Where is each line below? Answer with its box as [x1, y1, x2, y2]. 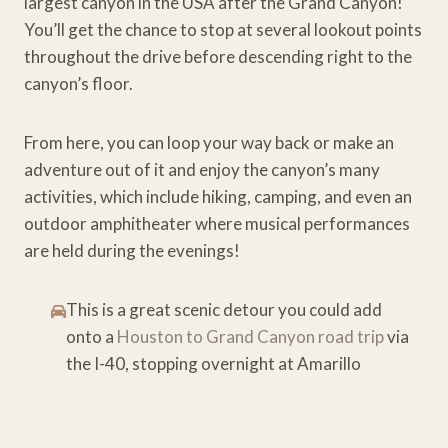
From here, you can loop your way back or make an [24, 131, 394, 153]
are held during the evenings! [24, 239, 240, 261]
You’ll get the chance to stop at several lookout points [24, 18, 422, 40]
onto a [66, 325, 118, 347]
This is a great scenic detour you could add [66, 298, 383, 320]
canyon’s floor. [24, 72, 133, 94]
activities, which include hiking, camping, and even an [24, 185, 412, 207]
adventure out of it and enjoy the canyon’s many [24, 158, 380, 180]
